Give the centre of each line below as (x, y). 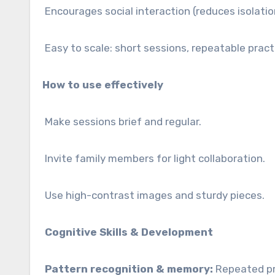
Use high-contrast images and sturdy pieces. (153, 195)
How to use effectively (103, 85)
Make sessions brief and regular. (122, 122)
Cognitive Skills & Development (128, 232)
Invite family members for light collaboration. (154, 158)
